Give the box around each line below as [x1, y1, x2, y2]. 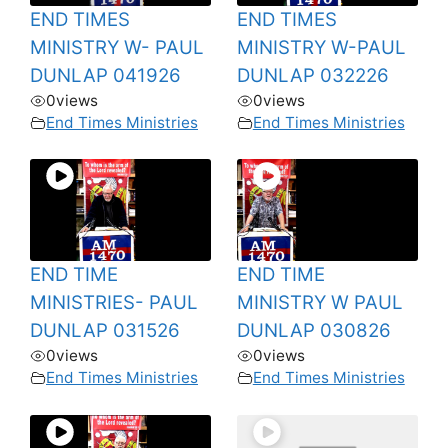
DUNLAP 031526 [30, 319, 180, 343]
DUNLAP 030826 [236, 319, 391, 343]
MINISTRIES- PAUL [30, 291, 198, 315]
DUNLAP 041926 [30, 63, 181, 87]
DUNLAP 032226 [236, 63, 389, 87]
